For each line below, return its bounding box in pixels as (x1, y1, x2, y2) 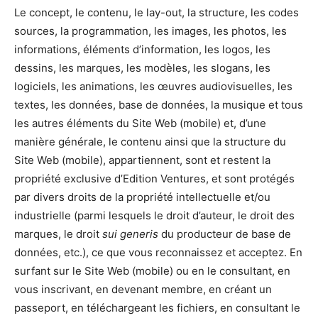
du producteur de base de (158, 227, 291, 241)
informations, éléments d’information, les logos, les (14, 43, 270, 57)
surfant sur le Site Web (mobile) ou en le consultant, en (14, 264, 290, 278)
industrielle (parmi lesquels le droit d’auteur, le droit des (14, 209, 295, 223)
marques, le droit (14, 227, 102, 241)
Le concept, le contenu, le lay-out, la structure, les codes (14, 6, 299, 20)
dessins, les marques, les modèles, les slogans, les (14, 61, 270, 75)
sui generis (102, 227, 158, 241)
